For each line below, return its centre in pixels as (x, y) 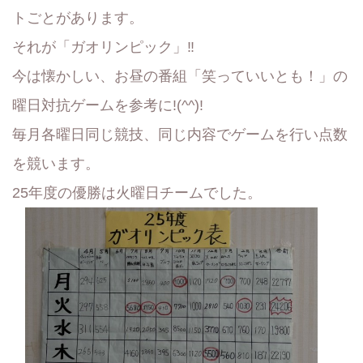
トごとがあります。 (78, 18)
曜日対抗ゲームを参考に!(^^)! (108, 105)
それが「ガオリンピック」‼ (103, 47)
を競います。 (56, 164)
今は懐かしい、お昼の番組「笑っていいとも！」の (180, 76)
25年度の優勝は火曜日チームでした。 (137, 193)
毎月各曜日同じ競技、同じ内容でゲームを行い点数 (180, 135)
